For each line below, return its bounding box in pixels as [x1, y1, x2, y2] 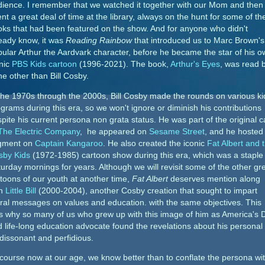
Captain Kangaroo [35, 138, 103, 148]
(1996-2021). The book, [77, 60, 170, 69]
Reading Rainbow [66, 36, 132, 46]
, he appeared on [80, 127, 149, 136]
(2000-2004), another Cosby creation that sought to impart [36, 186, 257, 195]
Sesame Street [149, 127, 205, 136]
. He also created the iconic [103, 138, 207, 148]
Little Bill [5, 186, 36, 195]
